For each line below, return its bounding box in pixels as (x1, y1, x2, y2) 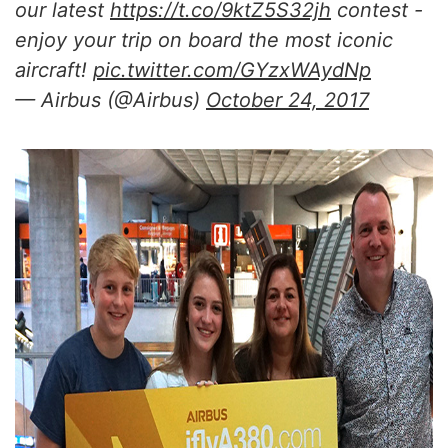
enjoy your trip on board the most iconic (15, 28, 393, 52)
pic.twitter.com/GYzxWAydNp (93, 58, 371, 82)
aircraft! (15, 58, 93, 82)
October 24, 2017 (206, 88, 369, 112)
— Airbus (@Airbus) (15, 88, 206, 112)
